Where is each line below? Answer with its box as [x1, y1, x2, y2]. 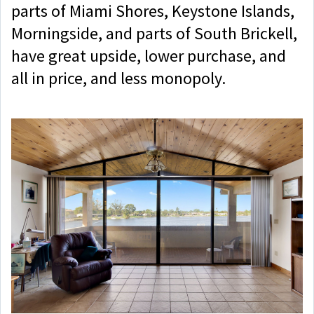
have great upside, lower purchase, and [11, 45, 286, 67]
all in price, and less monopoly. [11, 67, 226, 90]
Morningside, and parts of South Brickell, [11, 22, 297, 45]
